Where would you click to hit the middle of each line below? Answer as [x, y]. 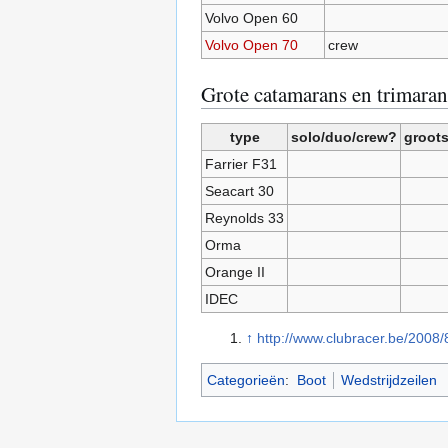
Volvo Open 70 [251, 45]
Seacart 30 [239, 191]
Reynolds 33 [244, 218]
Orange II [234, 272]
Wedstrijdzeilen [388, 380]
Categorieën [246, 380]
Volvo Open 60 [251, 18]
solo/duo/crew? [344, 137]
